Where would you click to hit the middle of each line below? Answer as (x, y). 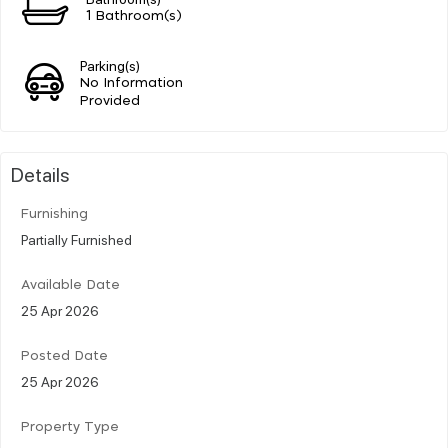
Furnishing (54, 214)
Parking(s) (110, 64)
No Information (132, 83)
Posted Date (64, 356)
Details (40, 173)
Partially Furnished (76, 238)
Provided (110, 101)
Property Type (70, 427)
